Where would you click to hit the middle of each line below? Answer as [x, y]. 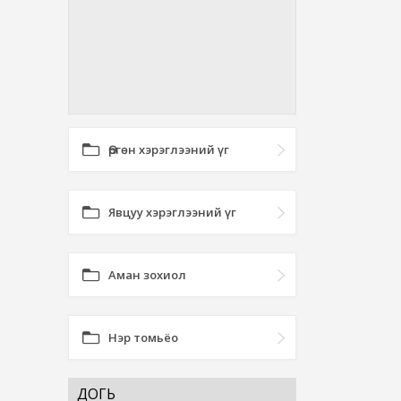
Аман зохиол [147, 275]
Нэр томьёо [143, 337]
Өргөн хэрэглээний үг [169, 149]
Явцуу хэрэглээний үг [172, 212]
